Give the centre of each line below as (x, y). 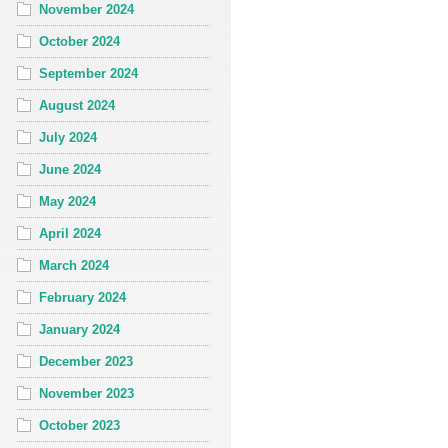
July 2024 (68, 137)
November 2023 (86, 393)
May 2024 (67, 201)
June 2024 (70, 169)
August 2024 (77, 105)
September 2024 (88, 73)
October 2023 (79, 425)
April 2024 (70, 233)
